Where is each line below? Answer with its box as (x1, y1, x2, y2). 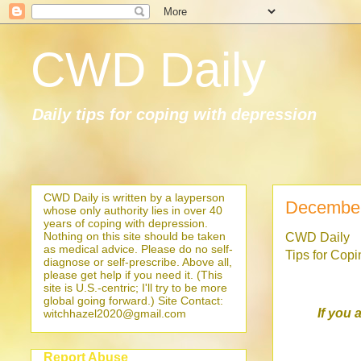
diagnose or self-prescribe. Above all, (44, 255, 232, 268)
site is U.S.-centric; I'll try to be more (44, 281, 227, 294)
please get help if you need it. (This (44, 268, 222, 281)
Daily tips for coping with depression (32, 106, 317, 123)
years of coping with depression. (44, 217, 208, 230)
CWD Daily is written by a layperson (44, 191, 225, 204)
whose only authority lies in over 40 (44, 204, 222, 217)
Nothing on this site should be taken (44, 230, 226, 243)
